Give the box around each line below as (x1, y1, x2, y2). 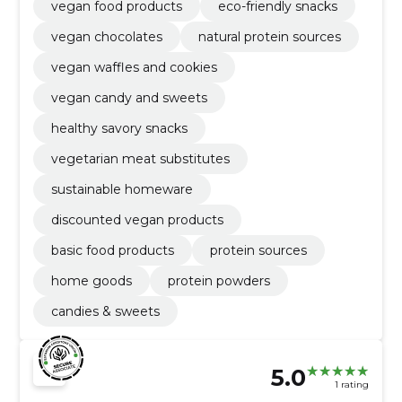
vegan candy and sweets (50, 89, 207, 106)
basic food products (50, 241, 174, 258)
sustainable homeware (50, 180, 193, 197)
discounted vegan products (50, 211, 223, 228)
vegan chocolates (50, 28, 162, 45)
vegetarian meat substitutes (50, 150, 230, 167)
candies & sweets (50, 302, 160, 319)
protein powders (167, 272, 270, 289)
